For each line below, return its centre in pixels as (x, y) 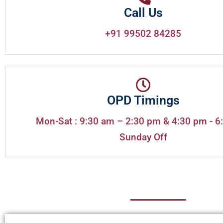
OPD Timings (143, 100)
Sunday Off (143, 137)
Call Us (143, 12)
